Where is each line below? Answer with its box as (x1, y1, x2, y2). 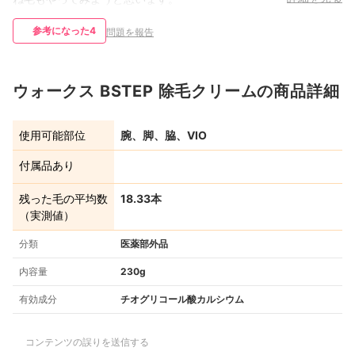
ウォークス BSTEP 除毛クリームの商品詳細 (13, 82, 340, 101)
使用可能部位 (19, 128, 86, 143)
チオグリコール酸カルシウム (120, 293, 244, 306)
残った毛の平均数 (19, 192, 108, 206)
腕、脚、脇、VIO (120, 128, 207, 143)
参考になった (32, 25, 90, 37)
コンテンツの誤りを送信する (25, 336, 149, 349)
